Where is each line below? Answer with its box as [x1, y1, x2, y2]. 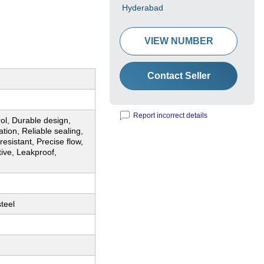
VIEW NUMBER [144, 36, 213, 47]
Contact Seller [147, 71, 210, 81]
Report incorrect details [133, 111, 207, 120]
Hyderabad [122, 3, 163, 13]
